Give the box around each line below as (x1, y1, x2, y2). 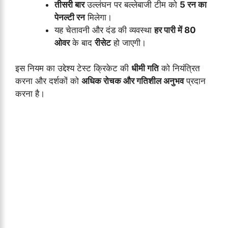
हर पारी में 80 (154, 24, 196, 35)
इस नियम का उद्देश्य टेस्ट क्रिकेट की (15, 63, 131, 74)
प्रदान (184, 76, 206, 87)
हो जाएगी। (110, 37, 146, 48)
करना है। (15, 89, 45, 99)
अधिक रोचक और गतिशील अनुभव (81, 76, 184, 87)
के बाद (69, 37, 95, 48)
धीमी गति (131, 63, 159, 74)
